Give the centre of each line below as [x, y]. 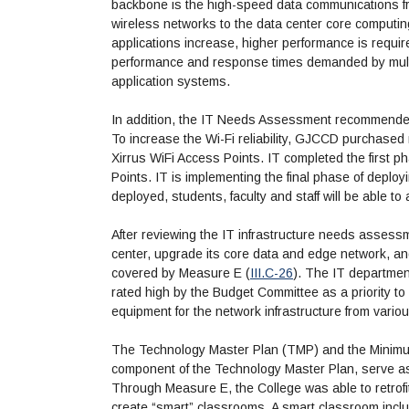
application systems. [171, 82]
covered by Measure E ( [181, 273]
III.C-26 [272, 273]
